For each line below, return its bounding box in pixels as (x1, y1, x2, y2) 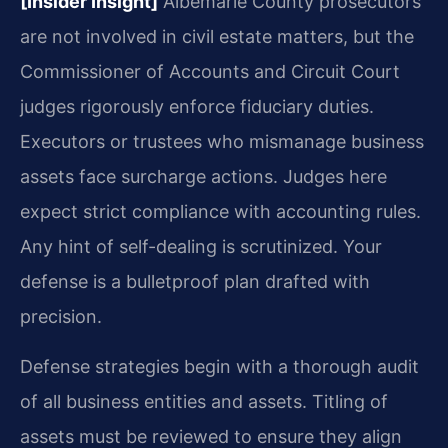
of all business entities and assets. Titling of (20, 390, 388, 412)
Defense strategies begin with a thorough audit (20, 355, 419, 377)
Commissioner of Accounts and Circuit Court (20, 61, 400, 83)
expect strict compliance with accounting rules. (20, 201, 421, 223)
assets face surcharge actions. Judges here (20, 166, 387, 188)
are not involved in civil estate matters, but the (20, 26, 414, 48)
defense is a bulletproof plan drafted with (20, 271, 370, 293)
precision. (20, 306, 102, 328)
